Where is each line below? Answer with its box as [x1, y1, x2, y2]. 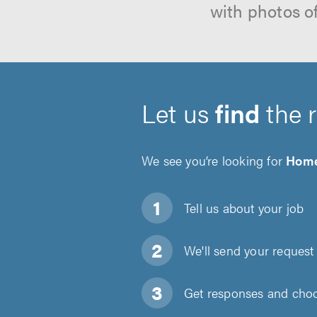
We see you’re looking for [142, 151, 287, 169]
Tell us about [184, 199, 255, 217]
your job [254, 199, 304, 217]
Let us [142, 94, 216, 131]
